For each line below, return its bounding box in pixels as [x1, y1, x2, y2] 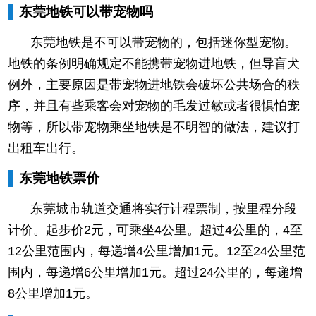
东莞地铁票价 [19, 170, 100, 186]
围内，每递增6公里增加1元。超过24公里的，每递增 [8, 265, 303, 279]
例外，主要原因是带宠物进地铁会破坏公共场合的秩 [8, 77, 300, 92]
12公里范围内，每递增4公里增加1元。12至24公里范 [8, 243, 306, 258]
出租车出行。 [8, 140, 85, 155]
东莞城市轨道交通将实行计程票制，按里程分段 [30, 201, 298, 216]
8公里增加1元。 [8, 286, 99, 300]
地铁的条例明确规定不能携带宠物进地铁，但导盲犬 [8, 56, 300, 71]
